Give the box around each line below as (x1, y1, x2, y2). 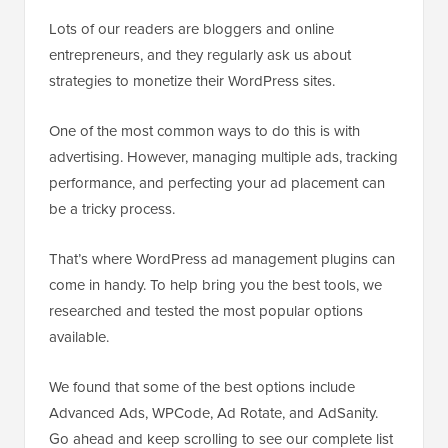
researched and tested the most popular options (49, 300, 363, 322)
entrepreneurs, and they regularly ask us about (49, 44, 351, 66)
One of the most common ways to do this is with (49, 120, 360, 142)
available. (49, 326, 109, 348)
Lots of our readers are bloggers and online (49, 18, 334, 40)
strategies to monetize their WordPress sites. (49, 70, 335, 92)
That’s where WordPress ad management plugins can (49, 248, 395, 270)
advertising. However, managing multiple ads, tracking (49, 146, 398, 168)
